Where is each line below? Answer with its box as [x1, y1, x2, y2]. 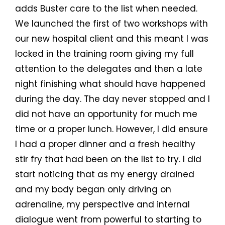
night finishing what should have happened [15, 78, 205, 90]
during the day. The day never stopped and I [15, 93, 210, 105]
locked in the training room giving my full [15, 48, 194, 60]
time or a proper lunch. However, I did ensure [15, 123, 208, 136]
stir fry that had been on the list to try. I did [15, 153, 201, 166]
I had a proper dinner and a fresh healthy [15, 138, 195, 151]
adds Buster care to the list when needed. [15, 3, 197, 15]
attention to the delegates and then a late [15, 63, 202, 75]
